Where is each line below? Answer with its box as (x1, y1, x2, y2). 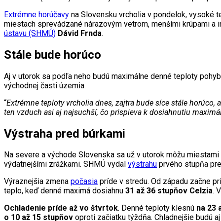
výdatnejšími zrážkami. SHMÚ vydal (4, 159, 128, 169)
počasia (71, 177, 98, 186)
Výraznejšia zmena (4, 177, 71, 186)
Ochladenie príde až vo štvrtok (4, 203, 118, 213)
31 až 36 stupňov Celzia (125, 186, 213, 196)
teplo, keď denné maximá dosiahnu (4, 186, 125, 196)
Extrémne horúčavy (4, 9, 69, 19)
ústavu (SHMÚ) (4, 28, 56, 38)
